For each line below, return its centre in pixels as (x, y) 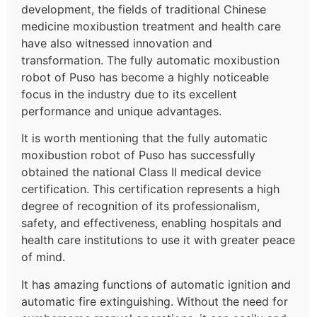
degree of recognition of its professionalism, (140, 206)
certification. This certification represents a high (150, 189)
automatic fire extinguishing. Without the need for (155, 301)
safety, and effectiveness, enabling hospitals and (151, 223)
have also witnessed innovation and (117, 43)
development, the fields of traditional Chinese (144, 9)
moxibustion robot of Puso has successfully (138, 155)
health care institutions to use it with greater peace (158, 240)
